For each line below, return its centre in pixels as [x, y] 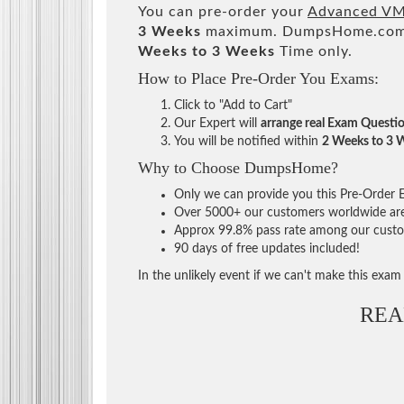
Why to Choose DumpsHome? [238, 167]
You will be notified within [248, 141]
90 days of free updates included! [267, 248]
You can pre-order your [223, 11]
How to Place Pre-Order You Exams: [258, 78]
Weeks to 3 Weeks [207, 51]
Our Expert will [217, 123]
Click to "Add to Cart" [233, 105]
